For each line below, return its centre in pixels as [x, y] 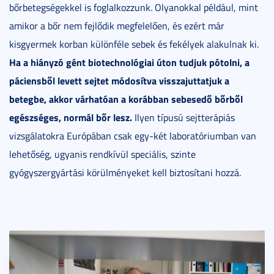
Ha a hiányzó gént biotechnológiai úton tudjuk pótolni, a [129, 62]
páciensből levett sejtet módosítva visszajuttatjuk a [119, 81]
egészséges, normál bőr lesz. [71, 117]
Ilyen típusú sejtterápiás [183, 118]
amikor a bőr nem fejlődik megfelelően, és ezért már [117, 26]
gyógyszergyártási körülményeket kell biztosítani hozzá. [125, 173]
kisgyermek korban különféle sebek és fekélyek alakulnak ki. [134, 44]
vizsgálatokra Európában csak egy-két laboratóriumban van [133, 136]
